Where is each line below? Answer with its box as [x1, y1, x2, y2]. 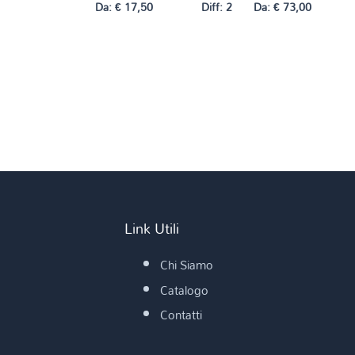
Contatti [159, 303, 202, 327]
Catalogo [159, 277, 208, 302]
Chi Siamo [159, 253, 213, 277]
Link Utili [124, 213, 179, 242]
